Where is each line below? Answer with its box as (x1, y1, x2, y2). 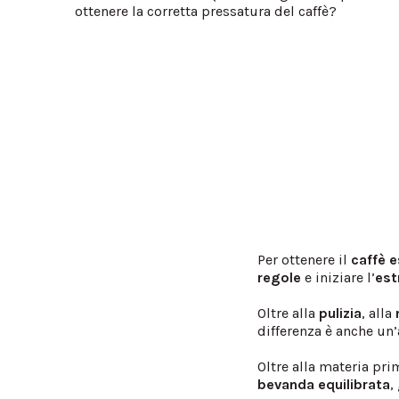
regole (257, 268, 302, 286)
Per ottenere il (257, 250, 352, 268)
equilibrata (318, 375, 391, 393)
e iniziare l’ (301, 268, 376, 286)
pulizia (319, 304, 362, 322)
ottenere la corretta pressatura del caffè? (75, 3, 337, 20)
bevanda (257, 375, 315, 393)
